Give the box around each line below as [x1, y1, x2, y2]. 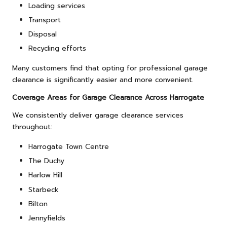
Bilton [28, 198, 48, 209]
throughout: [12, 122, 52, 133]
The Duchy [28, 156, 64, 167]
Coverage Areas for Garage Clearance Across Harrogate [12, 92, 204, 103]
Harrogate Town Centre [28, 141, 109, 153]
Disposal [28, 29, 57, 40]
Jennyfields [28, 212, 65, 223]
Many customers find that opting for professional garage [12, 63, 208, 74]
